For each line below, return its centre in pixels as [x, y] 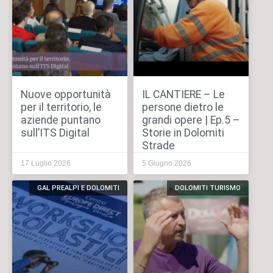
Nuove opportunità [66, 95]
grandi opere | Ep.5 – [191, 120]
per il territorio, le [61, 108]
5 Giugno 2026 [166, 164]
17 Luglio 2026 [45, 164]
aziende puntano [60, 120]
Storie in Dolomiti [183, 133]
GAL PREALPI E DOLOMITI [78, 188]
